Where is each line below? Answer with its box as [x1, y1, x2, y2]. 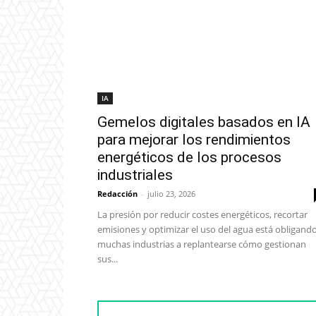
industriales [97, 166, 173, 184]
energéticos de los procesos [97, 149, 281, 166]
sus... [97, 253, 118, 266]
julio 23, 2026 [147, 188, 195, 200]
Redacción [97, 188, 138, 200]
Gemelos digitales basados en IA [97, 114, 310, 131]
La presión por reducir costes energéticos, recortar [97, 208, 308, 221]
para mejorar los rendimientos [97, 131, 291, 149]
